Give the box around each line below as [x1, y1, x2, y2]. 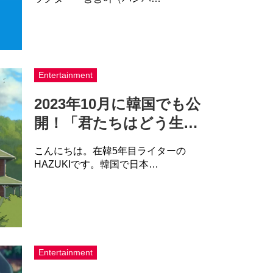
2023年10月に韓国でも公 [34, 95, 200, 112]
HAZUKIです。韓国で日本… [34, 158, 158, 169]
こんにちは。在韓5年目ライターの [34, 145, 186, 156]
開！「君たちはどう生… [34, 114, 198, 131]
